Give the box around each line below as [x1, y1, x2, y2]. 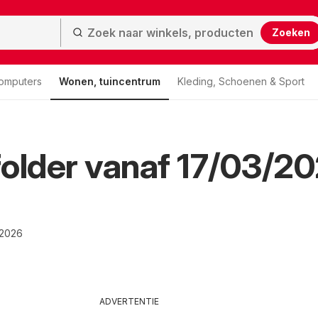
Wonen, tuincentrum [59, 75, 160, 87]
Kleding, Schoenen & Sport [177, 75, 305, 87]
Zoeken [271, 26, 310, 38]
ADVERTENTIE [99, 296, 159, 307]
